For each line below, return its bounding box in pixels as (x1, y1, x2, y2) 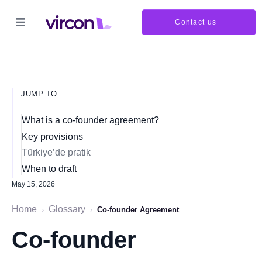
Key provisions (22, 131, 83, 142)
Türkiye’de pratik (22, 147, 91, 157)
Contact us (175, 18, 217, 27)
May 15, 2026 (12, 180, 55, 188)
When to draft (22, 163, 77, 174)
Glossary (49, 204, 85, 214)
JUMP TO (21, 89, 57, 98)
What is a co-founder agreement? (22, 115, 159, 125)
